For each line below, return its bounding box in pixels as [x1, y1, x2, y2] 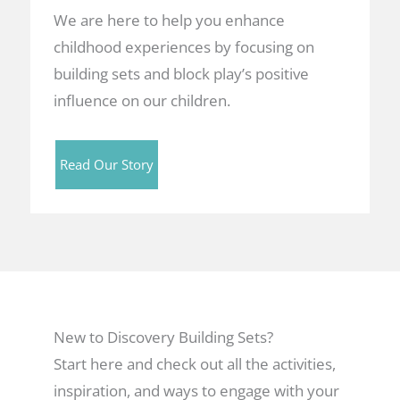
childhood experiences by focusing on [53, 36, 314, 57]
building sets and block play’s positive [53, 62, 309, 84]
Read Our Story [59, 154, 154, 173]
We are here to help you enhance [53, 9, 285, 30]
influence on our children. [53, 89, 230, 111]
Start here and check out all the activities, [53, 354, 336, 375]
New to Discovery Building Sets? [53, 327, 273, 348]
